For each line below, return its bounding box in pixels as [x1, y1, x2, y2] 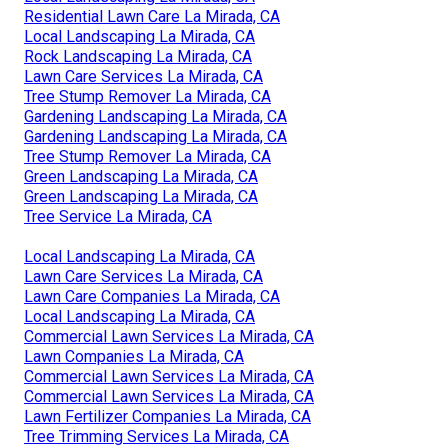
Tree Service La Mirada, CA [24, 206, 212, 226]
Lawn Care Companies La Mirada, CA [24, 286, 280, 306]
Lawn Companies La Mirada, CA [24, 346, 244, 366]
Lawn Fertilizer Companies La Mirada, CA [24, 406, 311, 426]
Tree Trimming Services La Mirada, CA [24, 426, 289, 446]
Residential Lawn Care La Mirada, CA [24, 6, 280, 26]
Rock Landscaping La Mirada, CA [24, 46, 252, 66]
